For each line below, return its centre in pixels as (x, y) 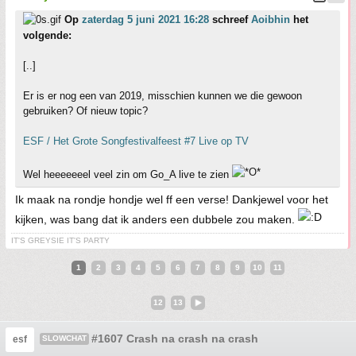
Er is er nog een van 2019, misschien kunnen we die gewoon (163, 96)
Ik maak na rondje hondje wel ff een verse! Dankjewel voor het (172, 200)
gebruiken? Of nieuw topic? (85, 111)
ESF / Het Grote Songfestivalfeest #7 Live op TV (136, 141)
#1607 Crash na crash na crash (175, 339)
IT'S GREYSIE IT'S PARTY (60, 241)
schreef (230, 20)
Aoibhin (271, 20)
